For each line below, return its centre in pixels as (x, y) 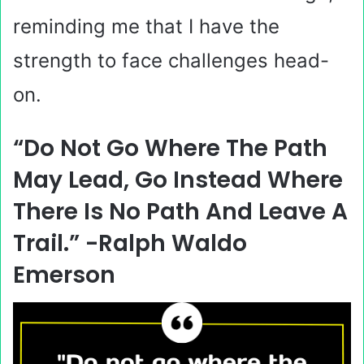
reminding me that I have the (146, 26)
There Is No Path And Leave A (180, 212)
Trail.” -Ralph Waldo (130, 243)
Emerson (64, 275)
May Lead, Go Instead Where (178, 180)
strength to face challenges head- (171, 61)
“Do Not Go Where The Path (170, 148)
